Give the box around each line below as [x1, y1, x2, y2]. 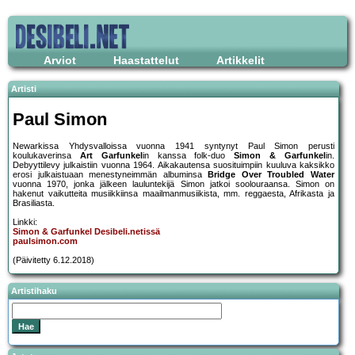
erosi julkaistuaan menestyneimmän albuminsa [13, 170, 208, 180]
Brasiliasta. [13, 198, 55, 208]
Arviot [44, 54, 76, 67]
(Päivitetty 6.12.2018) [13, 255, 94, 265]
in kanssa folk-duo [142, 151, 235, 161]
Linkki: [13, 217, 37, 227]
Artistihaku [11, 286, 57, 296]
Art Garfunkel [79, 151, 143, 161]
